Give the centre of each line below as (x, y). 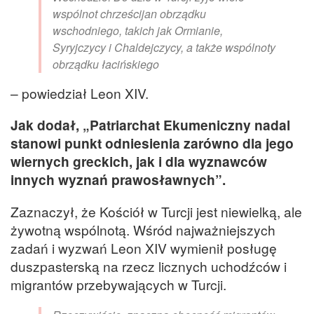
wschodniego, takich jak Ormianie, (138, 31)
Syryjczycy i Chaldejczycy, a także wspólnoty (164, 48)
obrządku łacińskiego (106, 64)
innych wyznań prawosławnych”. (118, 180)
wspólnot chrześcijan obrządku (129, 14)
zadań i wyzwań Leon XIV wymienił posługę (144, 247)
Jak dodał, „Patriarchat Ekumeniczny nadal (150, 125)
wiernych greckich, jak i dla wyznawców (139, 162)
